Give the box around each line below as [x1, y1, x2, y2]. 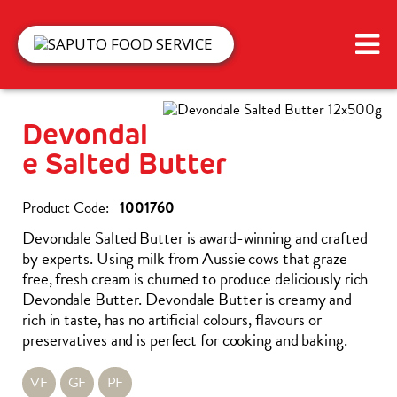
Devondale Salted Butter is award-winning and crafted [22, 225, 368, 251]
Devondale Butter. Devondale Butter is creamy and [22, 286, 353, 312]
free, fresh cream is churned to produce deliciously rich [22, 266, 369, 292]
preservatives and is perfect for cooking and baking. [22, 327, 347, 353]
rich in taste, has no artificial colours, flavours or [22, 307, 322, 332]
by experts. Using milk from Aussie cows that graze [22, 245, 347, 271]
